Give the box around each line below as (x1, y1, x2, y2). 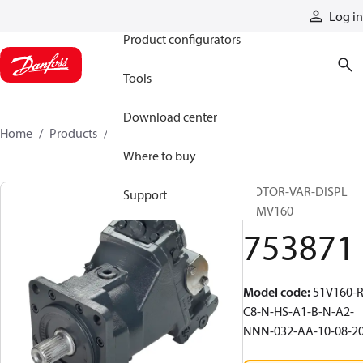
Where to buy (123, 147, 196, 164)
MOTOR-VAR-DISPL (243, 183, 348, 199)
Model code (243, 284, 307, 300)
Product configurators (123, 31, 241, 47)
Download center (123, 109, 217, 125)
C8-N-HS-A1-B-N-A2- (243, 303, 354, 319)
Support (123, 186, 167, 203)
